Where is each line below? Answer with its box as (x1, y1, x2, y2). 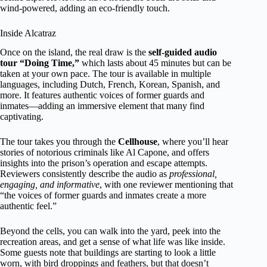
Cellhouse (118, 136, 157, 147)
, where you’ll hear (157, 136, 228, 147)
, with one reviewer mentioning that (100, 179, 233, 190)
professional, (169, 169, 217, 179)
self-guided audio (148, 47, 217, 58)
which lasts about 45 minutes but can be (79, 58, 231, 69)
